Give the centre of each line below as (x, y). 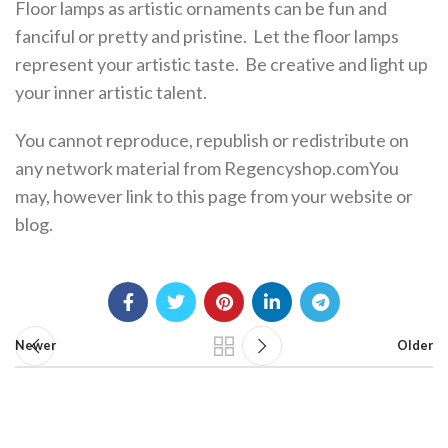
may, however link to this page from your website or (214, 196)
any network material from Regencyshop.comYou (207, 168)
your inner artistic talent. (111, 92)
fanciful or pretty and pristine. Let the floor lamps (207, 36)
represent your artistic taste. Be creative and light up (221, 64)
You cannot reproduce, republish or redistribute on (212, 140)
